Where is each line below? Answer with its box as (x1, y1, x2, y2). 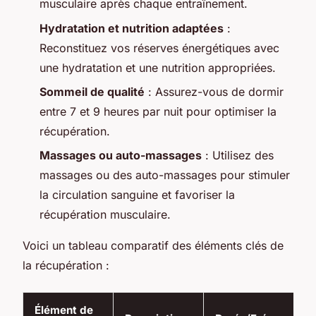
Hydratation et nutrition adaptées (39, 20, 224, 35)
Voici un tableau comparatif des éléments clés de (23, 238, 284, 253)
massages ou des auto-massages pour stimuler (39, 168, 290, 183)
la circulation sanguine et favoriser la (39, 188, 235, 202)
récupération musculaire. (39, 207, 171, 222)
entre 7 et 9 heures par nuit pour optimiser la (39, 104, 276, 119)
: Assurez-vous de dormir (145, 84, 284, 99)
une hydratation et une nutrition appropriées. (39, 60, 276, 75)
